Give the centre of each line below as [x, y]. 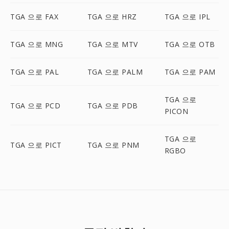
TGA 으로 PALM [115, 72]
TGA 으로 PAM [190, 72]
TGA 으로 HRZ [112, 17]
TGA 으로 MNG [37, 44]
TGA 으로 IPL [187, 17]
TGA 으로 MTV [112, 44]
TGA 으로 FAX [34, 17]
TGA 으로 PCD [35, 105]
